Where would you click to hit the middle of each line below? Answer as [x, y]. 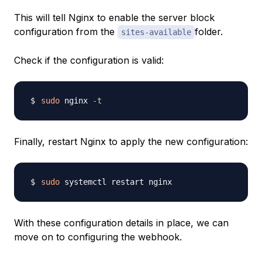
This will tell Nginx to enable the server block [114, 18]
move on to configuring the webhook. [98, 237]
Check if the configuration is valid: [89, 61]
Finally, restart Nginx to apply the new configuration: [131, 142]
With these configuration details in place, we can [121, 223]
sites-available [156, 32]
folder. [209, 32]
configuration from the [66, 32]
